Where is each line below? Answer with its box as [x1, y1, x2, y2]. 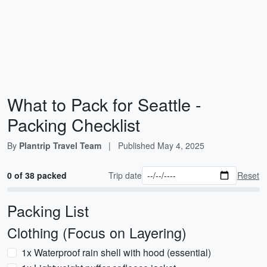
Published [118, 139, 157, 151]
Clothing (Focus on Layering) [7, 222, 187, 243]
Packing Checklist [7, 112, 140, 136]
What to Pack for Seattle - [7, 92, 201, 116]
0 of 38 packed [7, 169, 67, 181]
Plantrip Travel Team [19, 139, 101, 151]
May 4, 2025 [157, 139, 204, 151]
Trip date [108, 169, 142, 181]
